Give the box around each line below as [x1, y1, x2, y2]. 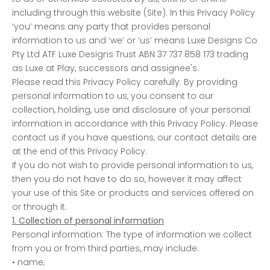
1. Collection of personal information [12, 214, 164, 227]
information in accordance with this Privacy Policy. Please [12, 117, 258, 130]
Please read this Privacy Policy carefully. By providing [12, 75, 237, 88]
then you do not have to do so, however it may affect [12, 172, 242, 185]
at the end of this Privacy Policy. [12, 145, 147, 157]
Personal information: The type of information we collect [12, 228, 252, 240]
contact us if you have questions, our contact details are [12, 131, 257, 143]
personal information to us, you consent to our [12, 89, 213, 102]
